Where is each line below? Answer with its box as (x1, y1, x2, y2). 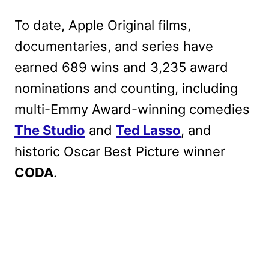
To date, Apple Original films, (14, 17, 191, 34)
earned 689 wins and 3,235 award (14, 59, 228, 76)
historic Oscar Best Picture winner (14, 144, 225, 160)
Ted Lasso (116, 122, 181, 139)
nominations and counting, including (14, 80, 238, 97)
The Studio (14, 122, 85, 139)
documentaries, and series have (14, 38, 213, 55)
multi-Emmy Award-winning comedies (14, 101, 250, 118)
